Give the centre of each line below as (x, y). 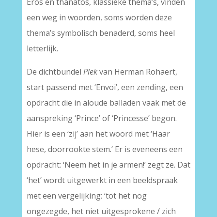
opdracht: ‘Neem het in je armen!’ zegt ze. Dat (108, 165)
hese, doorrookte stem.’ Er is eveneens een (104, 149)
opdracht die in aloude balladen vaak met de (106, 103)
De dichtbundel (55, 72)
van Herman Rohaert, (137, 72)
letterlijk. (42, 49)
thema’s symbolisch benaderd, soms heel (101, 33)
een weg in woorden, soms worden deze (99, 18)
